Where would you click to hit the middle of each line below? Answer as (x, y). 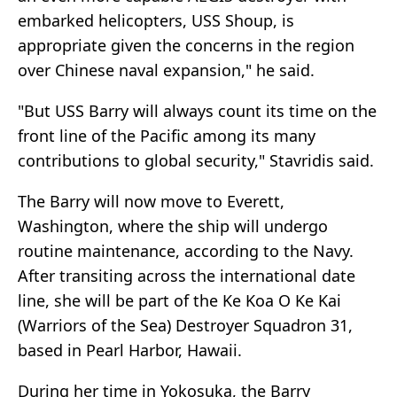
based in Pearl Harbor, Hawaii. (130, 350)
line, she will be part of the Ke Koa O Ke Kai (179, 301)
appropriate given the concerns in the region (186, 46)
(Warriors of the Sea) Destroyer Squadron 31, (185, 326)
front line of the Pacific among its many (167, 136)
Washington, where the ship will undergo (173, 226)
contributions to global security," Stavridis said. (196, 161)
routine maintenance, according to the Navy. (186, 251)
